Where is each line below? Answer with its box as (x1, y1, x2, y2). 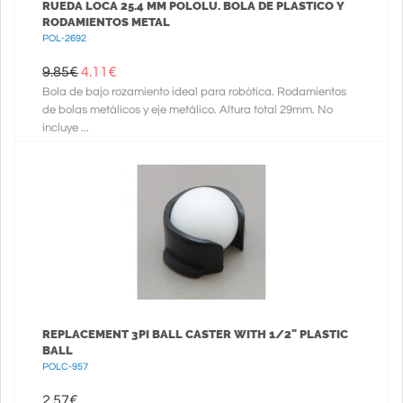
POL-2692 (42, 33, 86, 43)
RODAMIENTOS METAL (42, 15, 170, 29)
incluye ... (42, 121, 89, 134)
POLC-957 (42, 362, 88, 372)
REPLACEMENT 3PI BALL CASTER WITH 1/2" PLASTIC (42, 327, 348, 341)
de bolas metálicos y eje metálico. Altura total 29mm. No (42, 103, 333, 116)
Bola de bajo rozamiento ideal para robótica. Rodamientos (42, 85, 346, 98)
